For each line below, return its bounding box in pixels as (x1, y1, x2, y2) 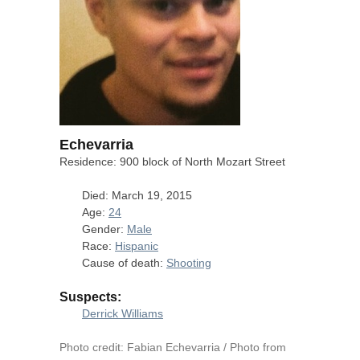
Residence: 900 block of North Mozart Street (59, 155, 285, 168)
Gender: (82, 223, 127, 235)
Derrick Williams (82, 307, 163, 320)
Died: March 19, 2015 (82, 189, 192, 202)
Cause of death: (82, 256, 166, 269)
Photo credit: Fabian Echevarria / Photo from (59, 341, 286, 354)
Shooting (166, 256, 211, 269)
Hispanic (115, 239, 158, 252)
